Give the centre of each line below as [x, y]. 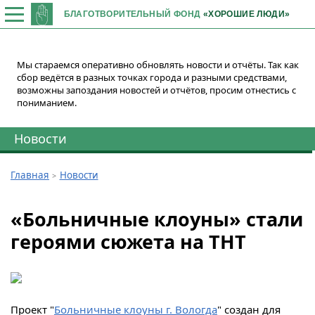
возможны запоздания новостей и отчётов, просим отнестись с [156, 90]
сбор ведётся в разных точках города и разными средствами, [152, 77]
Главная [30, 175]
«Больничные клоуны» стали [156, 219]
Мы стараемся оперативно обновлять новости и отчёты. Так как [158, 65]
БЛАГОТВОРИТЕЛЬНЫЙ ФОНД [133, 14]
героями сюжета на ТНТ [128, 242]
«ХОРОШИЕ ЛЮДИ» [246, 14]
